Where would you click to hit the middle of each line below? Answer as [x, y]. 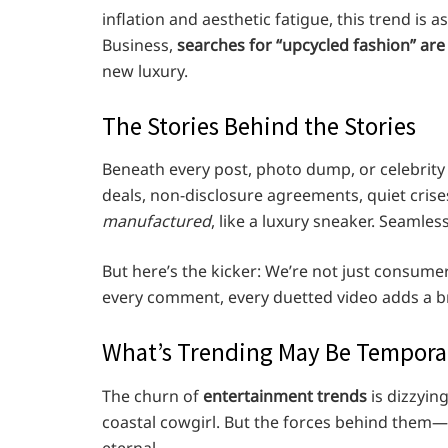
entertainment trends [285, 395]
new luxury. [145, 70]
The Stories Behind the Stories [259, 125]
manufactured [156, 221]
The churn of [152, 395]
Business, [139, 44]
